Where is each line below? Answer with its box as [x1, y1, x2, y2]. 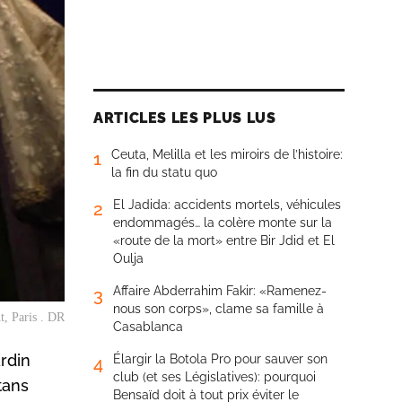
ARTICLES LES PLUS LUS [93, 109, 276, 127]
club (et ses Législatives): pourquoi [113, 370, 316, 384]
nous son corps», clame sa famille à [113, 301, 324, 316]
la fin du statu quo [111, 165, 217, 179]
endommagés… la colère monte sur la [113, 215, 332, 230]
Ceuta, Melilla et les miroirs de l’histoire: [111, 147, 343, 162]
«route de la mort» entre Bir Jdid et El [113, 233, 335, 248]
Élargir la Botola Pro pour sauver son [113, 352, 328, 366]
